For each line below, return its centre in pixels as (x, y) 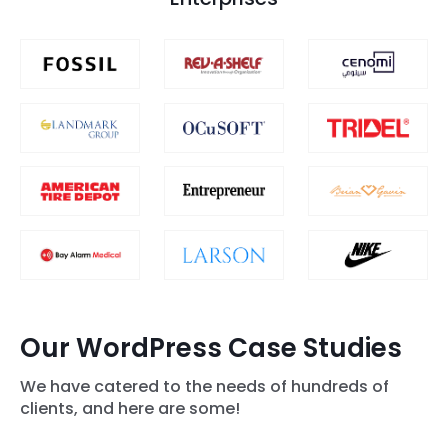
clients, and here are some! (130, 408)
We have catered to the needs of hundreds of (204, 386)
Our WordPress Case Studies (211, 348)
